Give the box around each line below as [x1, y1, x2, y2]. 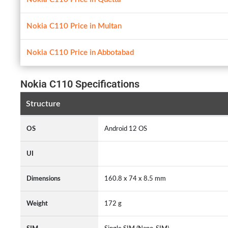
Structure [25, 99, 61, 108]
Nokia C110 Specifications [20, 78, 139, 90]
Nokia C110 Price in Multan [26, 22, 122, 30]
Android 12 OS [104, 125, 150, 132]
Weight [26, 200, 48, 207]
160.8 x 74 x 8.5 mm [104, 175, 169, 182]
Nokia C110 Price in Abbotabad [26, 49, 134, 56]
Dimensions [26, 175, 61, 182]
